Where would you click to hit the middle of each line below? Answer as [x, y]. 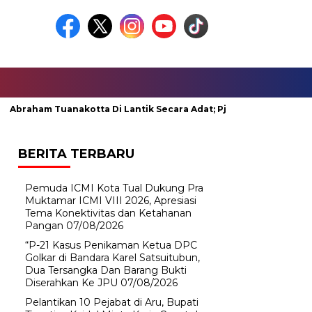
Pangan [44, 226]
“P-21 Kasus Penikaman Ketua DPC [111, 245]
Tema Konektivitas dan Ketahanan [108, 213]
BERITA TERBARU [76, 154]
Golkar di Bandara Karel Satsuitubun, [112, 258]
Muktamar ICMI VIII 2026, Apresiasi [111, 201]
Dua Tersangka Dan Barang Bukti [106, 270]
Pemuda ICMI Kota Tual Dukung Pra [114, 188]
